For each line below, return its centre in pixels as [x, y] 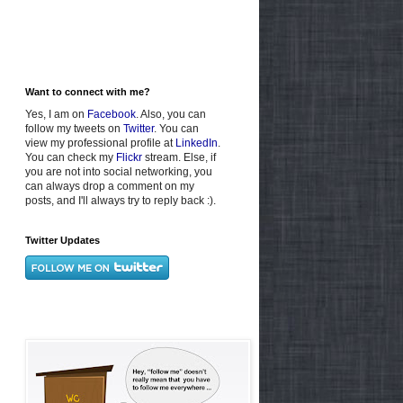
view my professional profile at [100, 143]
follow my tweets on [74, 128]
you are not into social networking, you [119, 171]
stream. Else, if [179, 157]
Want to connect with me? [88, 91]
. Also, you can [171, 114]
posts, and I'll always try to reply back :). [121, 200]
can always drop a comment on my [110, 186]
